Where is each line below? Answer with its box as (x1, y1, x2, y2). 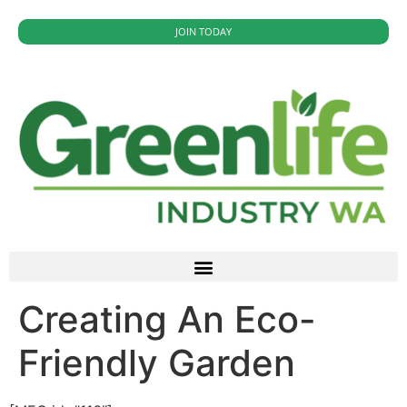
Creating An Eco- (18, 297, 316, 342)
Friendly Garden (18, 341, 295, 386)
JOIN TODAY (175, 25, 232, 38)
